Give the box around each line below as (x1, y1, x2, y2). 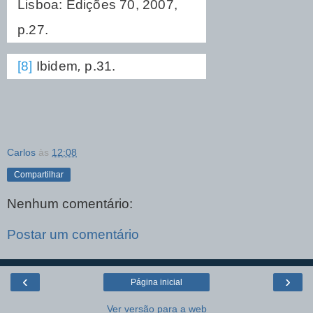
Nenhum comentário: (7, 196, 133, 212)
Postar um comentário (7, 227, 139, 242)
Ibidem (32, 58, 78, 73)
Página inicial (131, 277, 182, 288)
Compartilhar (14, 169, 64, 180)
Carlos (7, 146, 36, 158)
